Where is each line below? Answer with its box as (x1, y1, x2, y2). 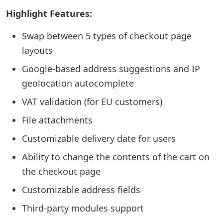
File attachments (22, 114, 93, 126)
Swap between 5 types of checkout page (22, 30, 192, 42)
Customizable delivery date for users (22, 132, 176, 144)
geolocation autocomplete (22, 77, 134, 89)
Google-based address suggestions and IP (22, 63, 200, 75)
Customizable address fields (22, 184, 140, 196)
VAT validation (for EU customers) (22, 96, 162, 108)
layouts (22, 44, 53, 56)
